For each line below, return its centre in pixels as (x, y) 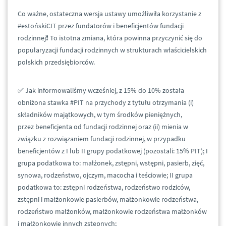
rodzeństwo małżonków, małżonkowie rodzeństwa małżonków (112, 212)
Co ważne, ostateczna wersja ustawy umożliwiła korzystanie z (109, 14)
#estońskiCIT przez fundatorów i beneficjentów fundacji (101, 26)
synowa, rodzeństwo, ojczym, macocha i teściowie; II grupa (105, 175)
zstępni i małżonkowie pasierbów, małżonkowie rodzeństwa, (108, 200)
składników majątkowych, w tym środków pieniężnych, (100, 115)
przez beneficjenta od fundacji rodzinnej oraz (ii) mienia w (103, 127)
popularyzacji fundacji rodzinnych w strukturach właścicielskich (112, 50)
